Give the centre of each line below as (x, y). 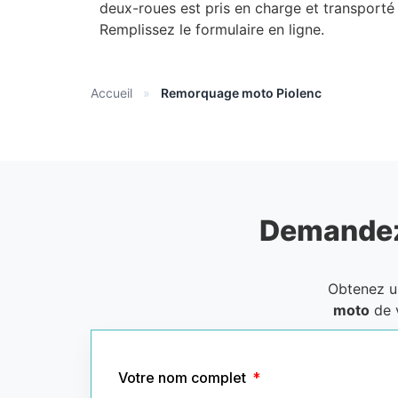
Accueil (111, 92)
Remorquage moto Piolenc (241, 92)
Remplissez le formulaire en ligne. (212, 30)
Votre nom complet (184, 377)
